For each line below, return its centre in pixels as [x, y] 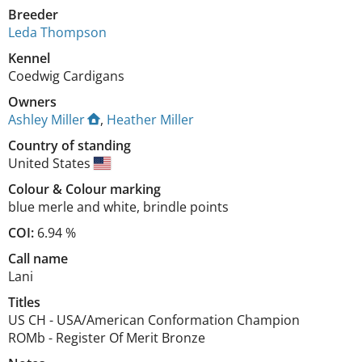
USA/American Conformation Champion [178, 320]
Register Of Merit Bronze [130, 337]
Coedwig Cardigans [66, 76]
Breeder [33, 14]
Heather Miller [150, 119]
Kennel [29, 58]
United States [51, 163]
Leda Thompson [57, 32]
